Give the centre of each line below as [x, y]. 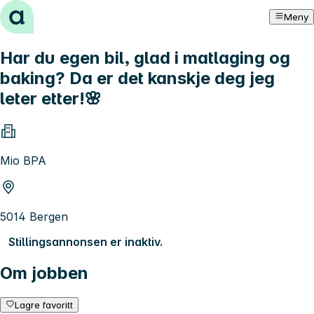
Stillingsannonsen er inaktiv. [86, 241]
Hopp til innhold [49, 13]
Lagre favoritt [44, 305]
